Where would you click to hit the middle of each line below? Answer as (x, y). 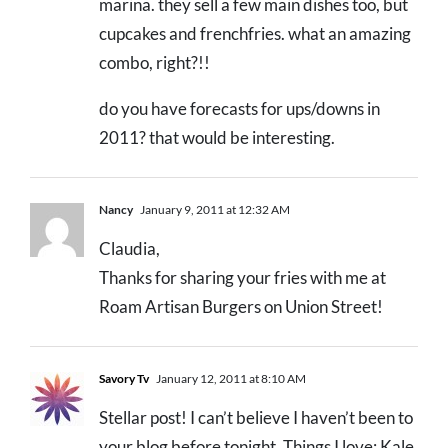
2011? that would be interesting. (217, 138)
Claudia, (129, 249)
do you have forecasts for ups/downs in (239, 109)
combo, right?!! (154, 63)
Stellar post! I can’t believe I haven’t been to (256, 418)
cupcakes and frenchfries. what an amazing (255, 34)
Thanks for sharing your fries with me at (242, 278)
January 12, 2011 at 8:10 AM (230, 379)
